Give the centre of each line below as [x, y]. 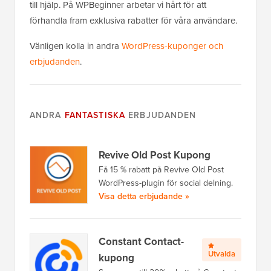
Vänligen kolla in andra [76, 46]
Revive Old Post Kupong [155, 155]
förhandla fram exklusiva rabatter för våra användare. [133, 21]
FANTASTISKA [95, 116]
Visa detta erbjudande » [144, 196]
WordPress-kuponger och [172, 46]
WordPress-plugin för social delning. [166, 183]
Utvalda [221, 254]
